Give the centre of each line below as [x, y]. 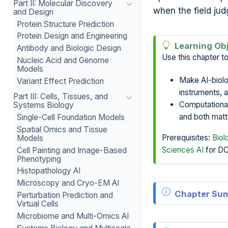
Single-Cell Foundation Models [71, 117]
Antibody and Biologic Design [69, 48]
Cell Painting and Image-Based [72, 150]
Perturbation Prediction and [65, 195]
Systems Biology [43, 105]
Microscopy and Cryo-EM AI [68, 183]
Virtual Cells [38, 204]
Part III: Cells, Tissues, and [60, 97]
